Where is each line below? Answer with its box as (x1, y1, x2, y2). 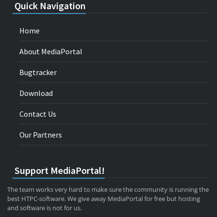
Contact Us (19, 108, 56, 119)
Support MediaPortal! (13, 164, 105, 176)
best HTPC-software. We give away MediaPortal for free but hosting (7, 194, 200, 203)
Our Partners (19, 129, 62, 139)
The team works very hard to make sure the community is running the (7, 185, 209, 194)
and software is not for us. (7, 203, 82, 212)
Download (19, 88, 53, 98)
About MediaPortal (19, 46, 82, 56)
